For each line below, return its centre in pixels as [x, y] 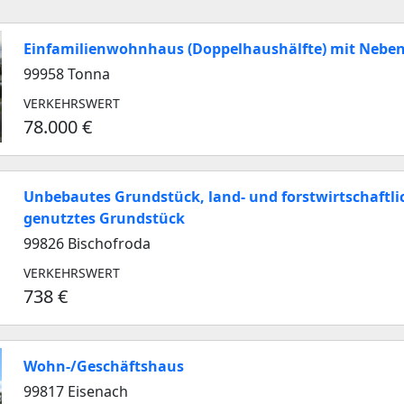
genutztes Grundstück [104, 218]
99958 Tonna [67, 74]
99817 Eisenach [76, 391]
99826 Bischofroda [87, 243]
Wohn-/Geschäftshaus [104, 366]
